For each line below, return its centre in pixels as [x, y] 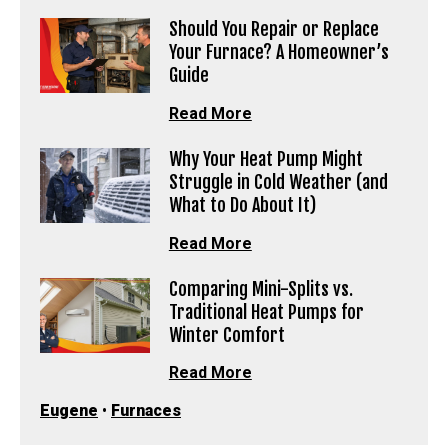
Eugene [69, 411]
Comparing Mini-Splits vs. [260, 288]
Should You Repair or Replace [273, 29]
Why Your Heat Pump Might [265, 158]
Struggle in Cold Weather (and [278, 181]
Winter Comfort [226, 334]
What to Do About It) [242, 204]
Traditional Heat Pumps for [266, 311]
